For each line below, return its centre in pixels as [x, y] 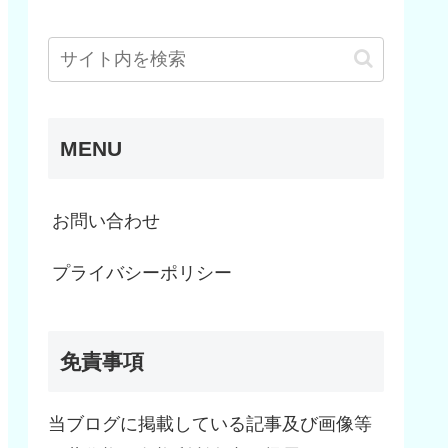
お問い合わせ [106, 220]
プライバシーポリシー [142, 272]
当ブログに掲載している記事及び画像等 [210, 424]
